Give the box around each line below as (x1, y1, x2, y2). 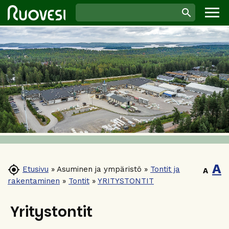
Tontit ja (150, 164, 180, 174)
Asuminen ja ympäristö (57, 164, 142, 174)
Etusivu (22, 164, 49, 174)
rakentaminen (8, 176, 60, 186)
